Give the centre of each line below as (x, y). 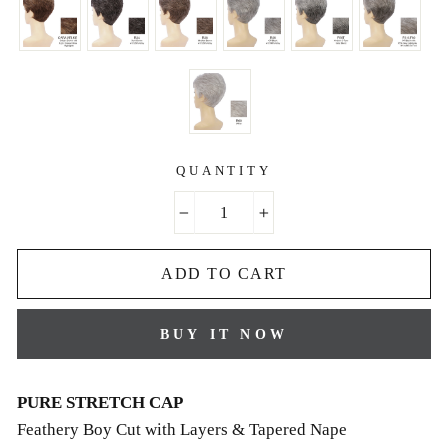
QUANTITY (224, 171)
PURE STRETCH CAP (100, 402)
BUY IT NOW (224, 334)
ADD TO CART (224, 273)
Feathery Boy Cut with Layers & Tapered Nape (182, 429)
